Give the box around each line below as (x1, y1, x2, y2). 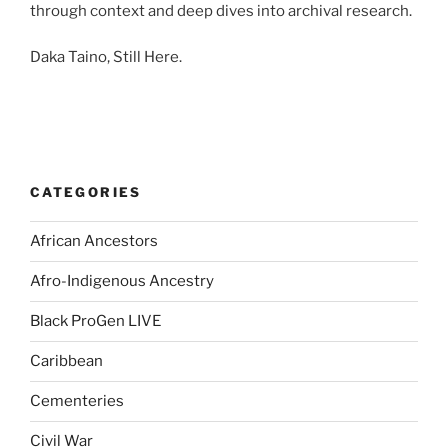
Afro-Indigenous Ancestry (30, 272, 214, 291)
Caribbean (30, 352, 103, 371)
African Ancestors (30, 232, 158, 251)
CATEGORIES (30, 184, 142, 201)
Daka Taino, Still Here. (30, 48, 182, 67)
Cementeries (30, 392, 124, 411)
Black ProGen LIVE (30, 312, 161, 331)
